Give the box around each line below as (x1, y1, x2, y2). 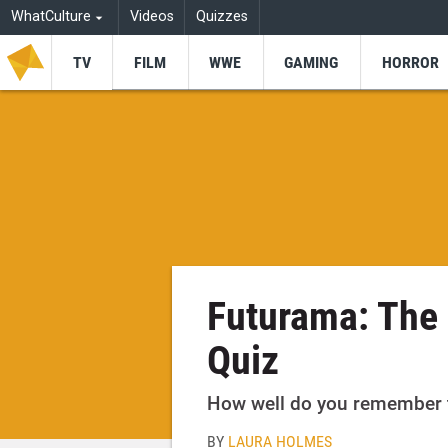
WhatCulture (10, 8, 91, 26)
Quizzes (196, 8, 249, 26)
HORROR (381, 52, 439, 72)
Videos (129, 8, 174, 26)
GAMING (284, 52, 339, 72)
